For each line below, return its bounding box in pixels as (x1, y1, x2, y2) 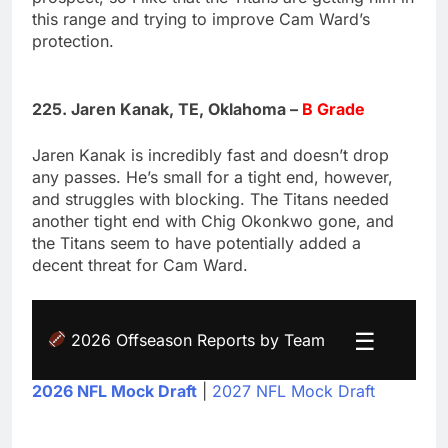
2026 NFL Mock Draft (32, 380, 197, 401)
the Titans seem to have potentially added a (32, 232, 361, 253)
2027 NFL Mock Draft (212, 380, 375, 401)
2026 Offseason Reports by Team (66, 329, 326, 350)
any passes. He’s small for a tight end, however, (32, 166, 393, 187)
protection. (32, 30, 114, 51)
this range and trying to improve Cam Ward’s (32, 8, 370, 29)
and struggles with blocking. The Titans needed (32, 188, 389, 209)
